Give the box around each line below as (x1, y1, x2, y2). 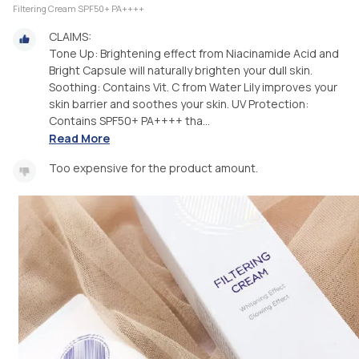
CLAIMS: (49, 28, 91, 44)
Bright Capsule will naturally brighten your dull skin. (49, 62, 313, 78)
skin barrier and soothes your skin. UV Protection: (49, 95, 309, 111)
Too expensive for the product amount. (49, 160, 258, 176)
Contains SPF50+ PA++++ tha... (49, 112, 210, 128)
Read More (49, 131, 110, 147)
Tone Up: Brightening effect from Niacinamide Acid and (49, 45, 339, 61)
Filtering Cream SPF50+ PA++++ (13, 2, 144, 14)
